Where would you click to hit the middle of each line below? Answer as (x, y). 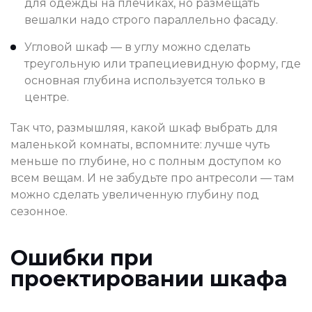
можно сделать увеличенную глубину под (135, 195)
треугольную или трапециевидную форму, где (163, 64)
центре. (47, 97)
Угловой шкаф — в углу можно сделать (138, 47)
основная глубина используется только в (145, 81)
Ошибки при (82, 258)
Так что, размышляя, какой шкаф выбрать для (144, 128)
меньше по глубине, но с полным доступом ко (146, 162)
